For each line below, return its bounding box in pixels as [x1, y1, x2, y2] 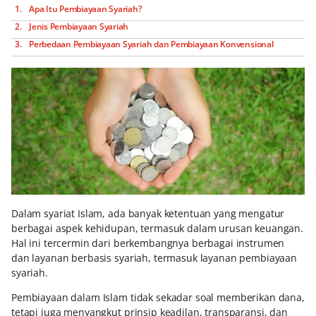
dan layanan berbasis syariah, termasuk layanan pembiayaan [11, 251, 298, 265]
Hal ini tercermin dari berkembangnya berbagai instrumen [11, 236, 285, 250]
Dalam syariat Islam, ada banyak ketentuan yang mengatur [11, 207, 285, 221]
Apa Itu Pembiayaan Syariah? [29, 3, 142, 15]
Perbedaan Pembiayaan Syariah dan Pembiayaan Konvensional [29, 38, 274, 50]
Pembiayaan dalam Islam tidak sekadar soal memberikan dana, [11, 291, 305, 305]
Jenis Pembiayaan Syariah [29, 20, 129, 32]
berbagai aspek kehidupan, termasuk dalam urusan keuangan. [11, 221, 304, 236]
